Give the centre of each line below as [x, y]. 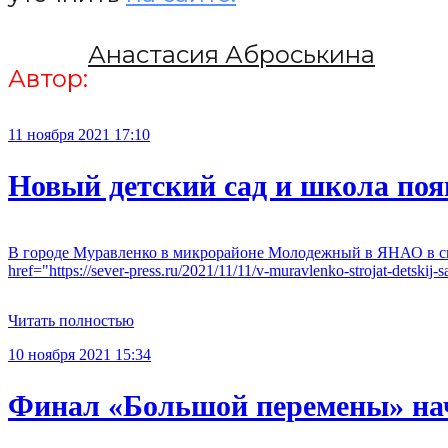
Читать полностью [71, 320]
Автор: [48, 78]
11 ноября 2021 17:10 [79, 134]
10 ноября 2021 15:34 [79, 354]
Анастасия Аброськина [231, 54]
